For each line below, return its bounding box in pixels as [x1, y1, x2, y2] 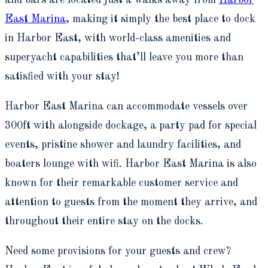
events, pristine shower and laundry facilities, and [5, 139, 241, 151]
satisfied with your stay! [5, 71, 120, 83]
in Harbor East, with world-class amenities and [5, 33, 231, 44]
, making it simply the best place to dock [66, 14, 255, 25]
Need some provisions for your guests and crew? [5, 246, 231, 257]
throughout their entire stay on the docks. [5, 216, 203, 227]
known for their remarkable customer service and [5, 178, 238, 189]
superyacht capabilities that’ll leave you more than [5, 52, 243, 63]
